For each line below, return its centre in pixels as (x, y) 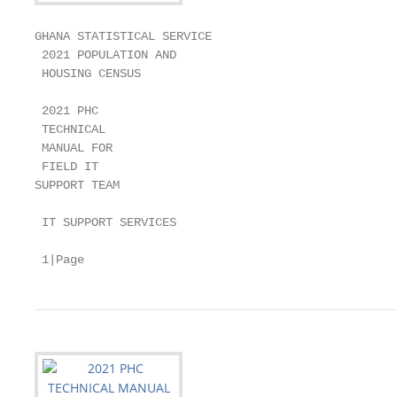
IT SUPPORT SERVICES (105, 222)
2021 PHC (66, 111)
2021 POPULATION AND (105, 55)
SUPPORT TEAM (77, 185)
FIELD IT (66, 167)
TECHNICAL (70, 129)
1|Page (59, 260)
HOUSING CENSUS (88, 74)
